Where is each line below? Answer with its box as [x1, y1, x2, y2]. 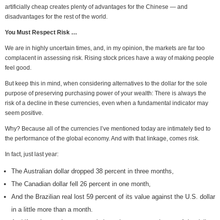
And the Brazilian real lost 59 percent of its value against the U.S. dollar [11, 193, 215, 200]
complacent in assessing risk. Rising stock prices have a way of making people [5, 55, 214, 61]
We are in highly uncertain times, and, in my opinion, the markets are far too [5, 45, 205, 52]
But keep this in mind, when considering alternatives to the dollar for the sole [5, 80, 207, 87]
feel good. [5, 64, 31, 71]
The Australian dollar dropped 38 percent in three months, [11, 167, 174, 175]
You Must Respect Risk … [5, 29, 77, 36]
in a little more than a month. [11, 206, 93, 213]
